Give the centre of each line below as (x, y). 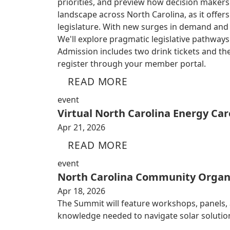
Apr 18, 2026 (81, 191)
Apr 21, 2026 (81, 127)
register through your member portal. (132, 64)
